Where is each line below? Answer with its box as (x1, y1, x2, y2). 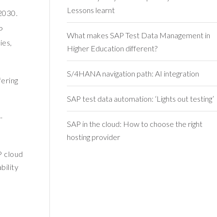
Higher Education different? (66, 44, 157, 53)
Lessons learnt (66, 5, 115, 15)
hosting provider (66, 132, 120, 142)
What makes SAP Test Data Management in (66, 31, 210, 40)
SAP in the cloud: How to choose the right (66, 119, 202, 129)
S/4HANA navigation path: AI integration (66, 69, 199, 78)
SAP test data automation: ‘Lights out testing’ (66, 94, 214, 104)
